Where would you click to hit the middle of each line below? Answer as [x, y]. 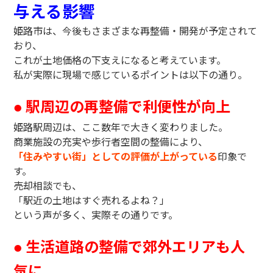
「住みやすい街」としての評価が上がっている [116, 156]
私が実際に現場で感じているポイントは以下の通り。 [131, 74]
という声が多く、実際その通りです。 [96, 214]
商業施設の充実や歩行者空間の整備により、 [111, 141]
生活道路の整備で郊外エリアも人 [136, 246]
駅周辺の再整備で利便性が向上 [128, 106]
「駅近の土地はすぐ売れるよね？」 [92, 200]
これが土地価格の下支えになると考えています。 [120, 60]
